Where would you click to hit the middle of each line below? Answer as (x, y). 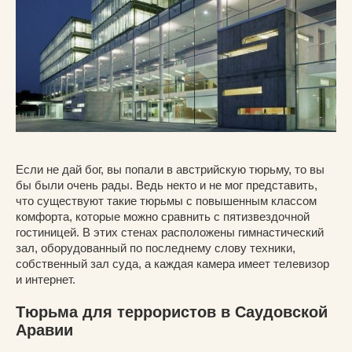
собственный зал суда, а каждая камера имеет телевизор (172, 264)
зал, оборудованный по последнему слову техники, (156, 248)
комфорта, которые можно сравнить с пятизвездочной (163, 217)
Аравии (44, 330)
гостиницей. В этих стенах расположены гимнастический (170, 233)
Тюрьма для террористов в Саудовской (172, 312)
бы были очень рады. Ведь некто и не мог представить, (167, 185)
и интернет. (46, 280)
